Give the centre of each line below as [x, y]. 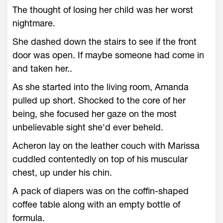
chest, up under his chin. [62, 172]
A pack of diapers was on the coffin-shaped [101, 191]
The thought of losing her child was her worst [103, 10]
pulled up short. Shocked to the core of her [99, 100]
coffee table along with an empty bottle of [96, 204]
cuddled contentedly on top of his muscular [100, 159]
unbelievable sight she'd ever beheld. [88, 127]
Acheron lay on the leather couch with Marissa [106, 146]
